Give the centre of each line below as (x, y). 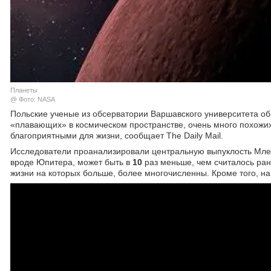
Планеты (24, 90)
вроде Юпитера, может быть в (71, 162)
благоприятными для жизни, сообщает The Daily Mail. (117, 135)
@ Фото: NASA (33, 99)
